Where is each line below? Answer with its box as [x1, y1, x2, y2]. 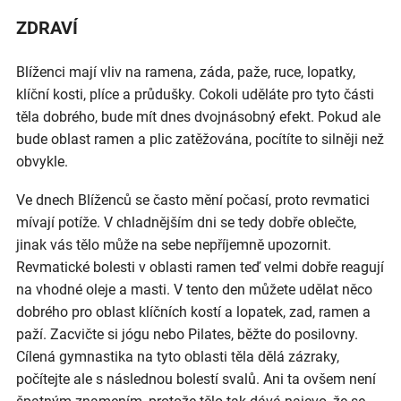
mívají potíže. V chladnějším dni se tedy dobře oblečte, [16, 213, 356, 231]
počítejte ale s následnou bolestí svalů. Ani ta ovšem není [16, 370, 376, 388]
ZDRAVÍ [16, 18, 78, 39]
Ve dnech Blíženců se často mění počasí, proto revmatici [16, 191, 370, 209]
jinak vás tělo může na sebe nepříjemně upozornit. [16, 235, 331, 253]
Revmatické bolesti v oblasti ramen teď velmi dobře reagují [16, 258, 384, 276]
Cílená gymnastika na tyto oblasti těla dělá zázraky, [16, 347, 339, 365]
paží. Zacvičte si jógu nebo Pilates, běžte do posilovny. [16, 325, 358, 343]
